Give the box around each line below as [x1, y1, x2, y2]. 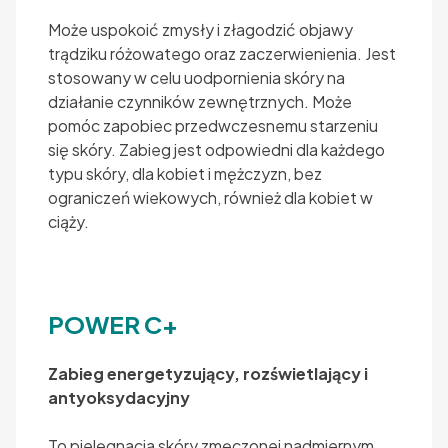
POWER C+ [48, 308, 178, 339]
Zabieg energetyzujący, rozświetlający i [48, 362, 368, 384]
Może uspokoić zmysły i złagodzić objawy [48, 18, 353, 40]
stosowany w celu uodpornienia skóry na [48, 66, 345, 88]
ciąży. [48, 210, 89, 232]
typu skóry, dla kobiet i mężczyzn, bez [48, 162, 322, 184]
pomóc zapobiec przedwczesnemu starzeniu [48, 114, 378, 136]
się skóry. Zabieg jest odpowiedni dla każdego [48, 138, 385, 160]
